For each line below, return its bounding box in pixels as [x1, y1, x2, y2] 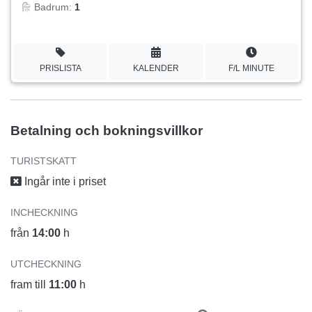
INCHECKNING [10, 206, 78, 218]
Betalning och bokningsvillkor [10, 123, 203, 138]
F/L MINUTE [228, 63, 275, 73]
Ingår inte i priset [22, 175, 106, 187]
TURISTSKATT [10, 155, 77, 166]
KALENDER [132, 63, 179, 73]
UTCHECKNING [10, 258, 81, 270]
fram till [10, 278, 49, 290]
